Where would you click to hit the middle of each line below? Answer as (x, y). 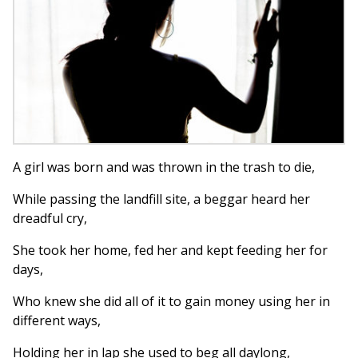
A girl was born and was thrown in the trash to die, (164, 167)
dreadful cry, (50, 218)
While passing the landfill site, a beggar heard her (161, 199)
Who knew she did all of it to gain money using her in (171, 301)
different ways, (57, 320)
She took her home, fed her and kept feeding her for (170, 250)
